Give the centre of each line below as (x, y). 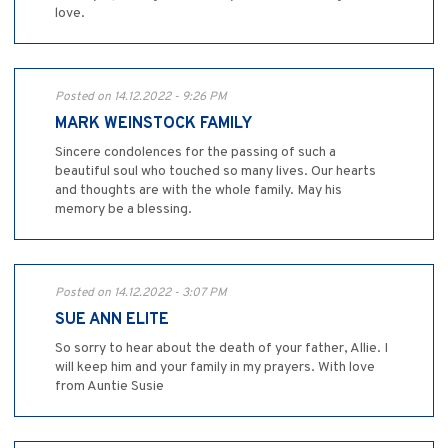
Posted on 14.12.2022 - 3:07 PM (141, 293)
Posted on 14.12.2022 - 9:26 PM (141, 97)
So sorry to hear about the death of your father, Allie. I (221, 349)
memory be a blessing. (123, 210)
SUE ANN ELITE (112, 320)
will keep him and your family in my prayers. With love (215, 368)
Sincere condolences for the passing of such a (195, 153)
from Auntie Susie (109, 387)
